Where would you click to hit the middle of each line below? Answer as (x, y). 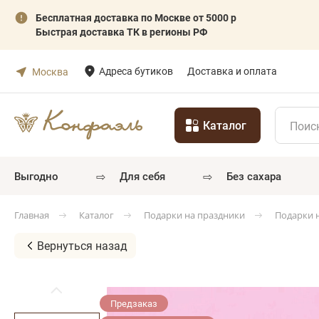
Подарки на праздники (194, 215)
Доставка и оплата (232, 71)
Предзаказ (134, 304)
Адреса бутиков (136, 71)
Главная (32, 215)
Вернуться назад (82, 246)
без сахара (257, 176)
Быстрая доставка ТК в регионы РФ (121, 32)
